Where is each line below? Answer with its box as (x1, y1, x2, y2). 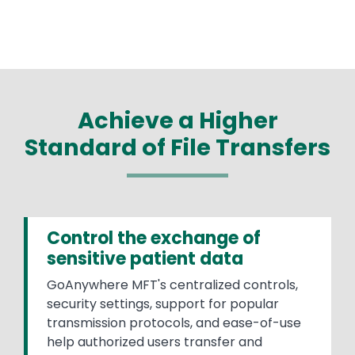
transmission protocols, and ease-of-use (47, 313, 301, 332)
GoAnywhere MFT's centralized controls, (47, 275, 298, 294)
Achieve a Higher (77, 104, 278, 136)
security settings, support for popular (47, 294, 279, 313)
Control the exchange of (47, 225, 261, 250)
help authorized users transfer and (47, 332, 262, 351)
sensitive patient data (47, 246, 243, 271)
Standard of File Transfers (25, 131, 330, 163)
